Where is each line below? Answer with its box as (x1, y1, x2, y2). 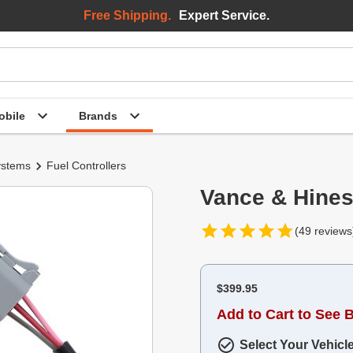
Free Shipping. (84, 9, 171, 22)
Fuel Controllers (46, 159, 126, 172)
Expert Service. (179, 9, 269, 22)
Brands (79, 109, 117, 122)
